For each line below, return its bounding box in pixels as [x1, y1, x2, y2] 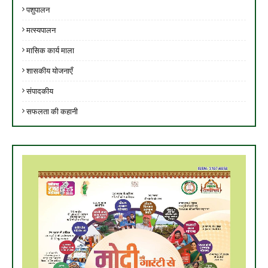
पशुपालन [26, 4, 50, 14]
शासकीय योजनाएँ [26, 65, 73, 75]
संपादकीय [26, 86, 53, 96]
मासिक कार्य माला [26, 45, 74, 55]
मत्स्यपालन [26, 25, 56, 35]
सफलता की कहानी [26, 106, 78, 116]
